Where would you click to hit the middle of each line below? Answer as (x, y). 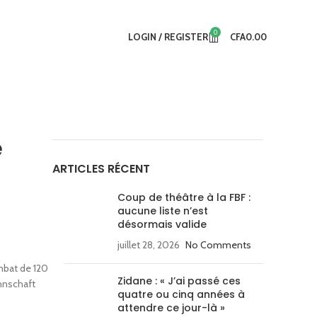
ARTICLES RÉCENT (101, 169)
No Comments (218, 245)
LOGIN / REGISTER (168, 37)
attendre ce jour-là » (171, 308)
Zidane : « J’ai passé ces (179, 281)
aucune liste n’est (163, 211)
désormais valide (162, 224)
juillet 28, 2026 (149, 245)
